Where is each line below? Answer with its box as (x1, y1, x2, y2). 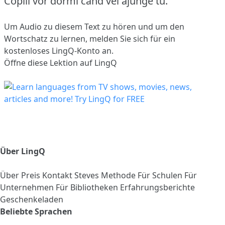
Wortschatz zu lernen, (4, 33, 89, 44)
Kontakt (42, 169, 74, 181)
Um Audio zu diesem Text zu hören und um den (4, 21, 184, 32)
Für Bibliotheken (56, 181, 120, 193)
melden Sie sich (89, 33, 148, 44)
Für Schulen (138, 169, 184, 181)
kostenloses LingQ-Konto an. (4, 45, 114, 56)
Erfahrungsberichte (120, 181, 195, 193)
